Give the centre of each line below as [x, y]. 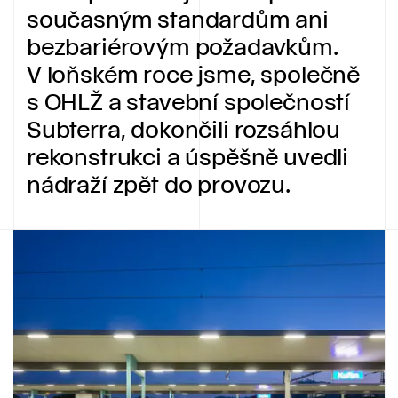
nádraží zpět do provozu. [159, 183]
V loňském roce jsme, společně [194, 73]
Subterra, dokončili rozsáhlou [184, 128]
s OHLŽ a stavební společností [189, 101]
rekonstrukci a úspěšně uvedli [188, 156]
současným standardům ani [178, 18]
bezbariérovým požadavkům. [183, 46]
